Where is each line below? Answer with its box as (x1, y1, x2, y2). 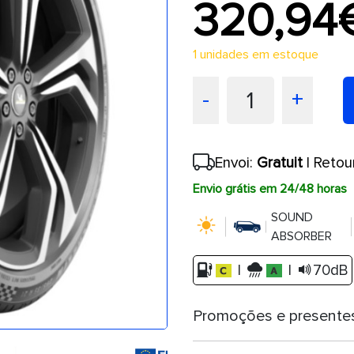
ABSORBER (271, 228, 332, 245)
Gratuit (257, 153, 303, 173)
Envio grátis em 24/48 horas (193, 181, 347, 198)
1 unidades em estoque (193, 47, 318, 63)
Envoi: (215, 153, 257, 173)
